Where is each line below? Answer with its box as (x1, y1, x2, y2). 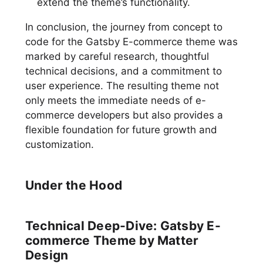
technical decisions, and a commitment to (25, 65, 222, 77)
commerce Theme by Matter (25, 233, 199, 248)
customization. (25, 139, 94, 151)
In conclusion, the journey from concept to (25, 21, 222, 33)
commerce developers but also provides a (25, 109, 223, 122)
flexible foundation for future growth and (25, 124, 217, 136)
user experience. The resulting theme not (25, 80, 219, 92)
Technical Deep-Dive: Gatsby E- (25, 218, 221, 234)
